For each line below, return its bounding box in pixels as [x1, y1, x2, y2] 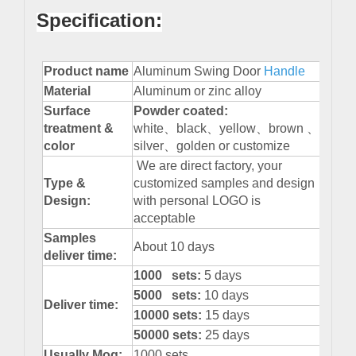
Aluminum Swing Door [133, 64, 264, 79]
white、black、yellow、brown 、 [133, 122, 319, 136]
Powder [133, 104, 180, 118]
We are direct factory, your [133, 159, 282, 173]
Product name [44, 64, 129, 79]
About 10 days [133, 240, 215, 254]
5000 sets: [133, 288, 204, 303]
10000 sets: [133, 308, 205, 323]
